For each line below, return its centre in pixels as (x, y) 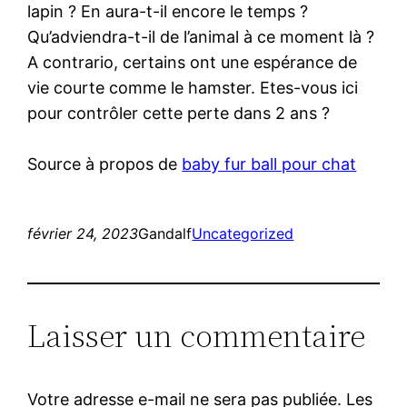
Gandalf (165, 233)
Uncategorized (243, 233)
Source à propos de (105, 164)
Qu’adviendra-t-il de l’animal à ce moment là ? (201, 36)
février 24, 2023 (83, 233)
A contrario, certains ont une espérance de (193, 62)
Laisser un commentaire (197, 335)
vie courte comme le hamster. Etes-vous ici (193, 87)
